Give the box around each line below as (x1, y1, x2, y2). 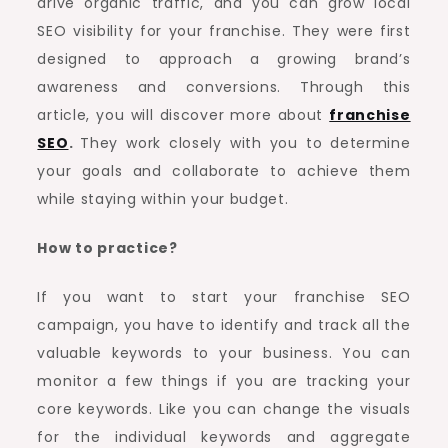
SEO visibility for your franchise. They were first (37, 21, 411, 41)
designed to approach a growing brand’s (37, 49, 411, 69)
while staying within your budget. (37, 189, 289, 209)
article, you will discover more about (37, 105, 330, 125)
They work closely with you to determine (80, 133, 411, 153)
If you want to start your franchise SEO (37, 287, 411, 307)
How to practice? (37, 238, 178, 258)
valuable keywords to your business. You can (37, 343, 411, 363)
